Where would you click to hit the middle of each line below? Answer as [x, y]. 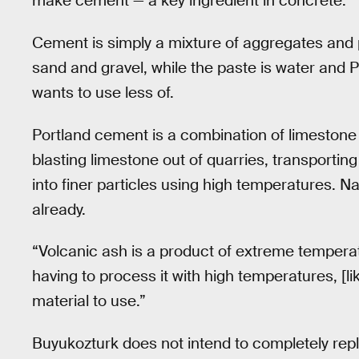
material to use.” [89, 301]
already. [59, 209]
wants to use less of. [103, 92]
